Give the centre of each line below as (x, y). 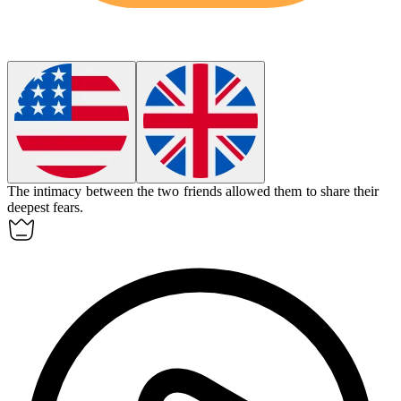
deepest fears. (46, 208)
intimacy (58, 192)
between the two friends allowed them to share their (232, 192)
